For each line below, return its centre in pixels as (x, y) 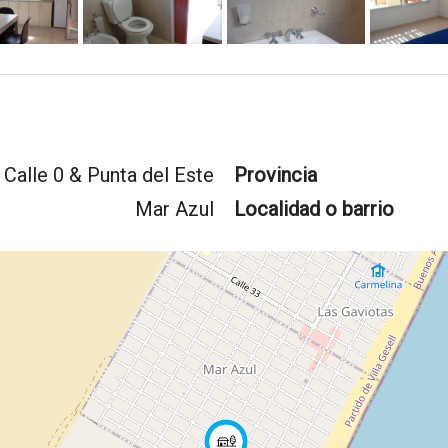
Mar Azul (174, 209)
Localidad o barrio (314, 209)
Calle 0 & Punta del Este (109, 175)
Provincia (275, 175)
